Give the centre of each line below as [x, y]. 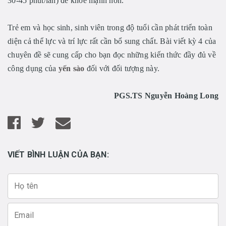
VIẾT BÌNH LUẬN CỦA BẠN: [58, 154]
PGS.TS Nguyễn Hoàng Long [166, 96]
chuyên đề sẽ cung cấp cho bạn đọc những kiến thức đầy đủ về [112, 55]
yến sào [71, 68]
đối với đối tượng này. [122, 68]
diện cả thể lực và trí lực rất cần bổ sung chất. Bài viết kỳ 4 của [112, 41]
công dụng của [33, 68]
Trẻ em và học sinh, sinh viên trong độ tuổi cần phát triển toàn [110, 27]
